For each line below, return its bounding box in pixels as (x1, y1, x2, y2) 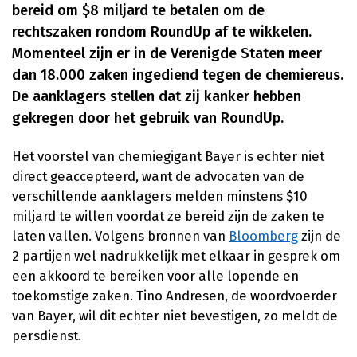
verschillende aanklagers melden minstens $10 (12, 188, 308, 205)
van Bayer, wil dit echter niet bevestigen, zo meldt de (12, 308, 338, 324)
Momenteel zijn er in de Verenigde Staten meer (12, 45, 322, 63)
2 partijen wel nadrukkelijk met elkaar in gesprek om (12, 248, 340, 265)
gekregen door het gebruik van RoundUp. (12, 109, 284, 127)
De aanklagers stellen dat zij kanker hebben (12, 88, 301, 106)
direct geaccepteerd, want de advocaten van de (12, 168, 304, 185)
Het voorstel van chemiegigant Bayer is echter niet (12, 148, 324, 165)
